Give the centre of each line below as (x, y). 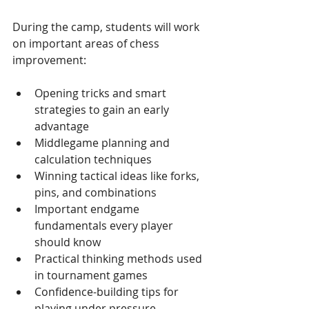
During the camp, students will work (107, 27)
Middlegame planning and (103, 142)
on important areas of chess (87, 43)
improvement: (49, 60)
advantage (62, 126)
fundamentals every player (105, 225)
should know (68, 242)
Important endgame (88, 209)
